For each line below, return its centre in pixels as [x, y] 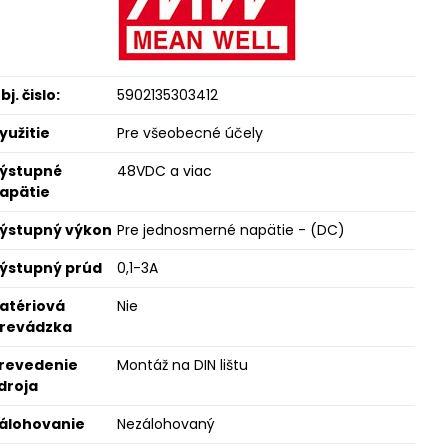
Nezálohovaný [165, 424]
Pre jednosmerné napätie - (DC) [230, 230]
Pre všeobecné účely [189, 133]
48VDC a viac [164, 171]
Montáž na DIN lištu [182, 365]
